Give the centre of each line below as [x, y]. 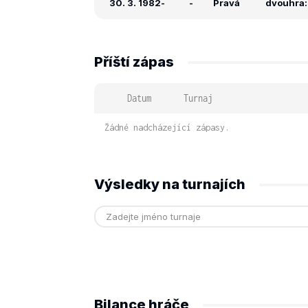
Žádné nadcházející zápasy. [167, 128]
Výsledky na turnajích [170, 184]
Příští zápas [134, 62]
